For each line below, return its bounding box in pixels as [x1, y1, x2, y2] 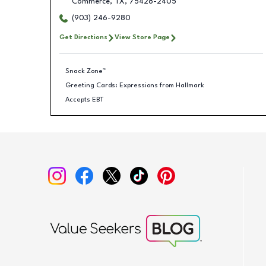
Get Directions [59, 34, 107, 41]
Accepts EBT [65, 96, 104, 103]
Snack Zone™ [65, 67, 106, 75]
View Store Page [114, 34, 170, 41]
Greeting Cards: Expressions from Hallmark [65, 81, 204, 89]
